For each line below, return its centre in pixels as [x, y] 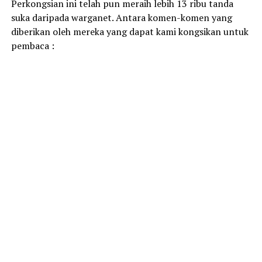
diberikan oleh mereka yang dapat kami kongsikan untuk [130, 31]
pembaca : [32, 45]
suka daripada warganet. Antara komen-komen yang [121, 17]
